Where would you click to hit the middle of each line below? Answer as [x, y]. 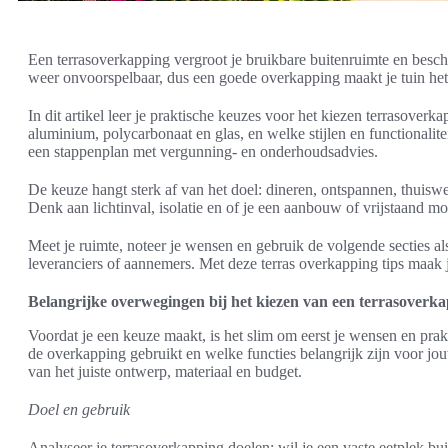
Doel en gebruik [79, 409]
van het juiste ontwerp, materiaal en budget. [165, 371]
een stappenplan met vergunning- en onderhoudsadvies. [203, 151]
